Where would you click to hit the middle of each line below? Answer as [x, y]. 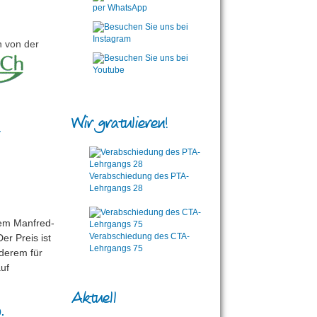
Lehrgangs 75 [116, 249]
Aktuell [94, 299]
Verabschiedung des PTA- [139, 176]
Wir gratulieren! [120, 123]
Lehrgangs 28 [116, 188]
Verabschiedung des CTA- [139, 237]
